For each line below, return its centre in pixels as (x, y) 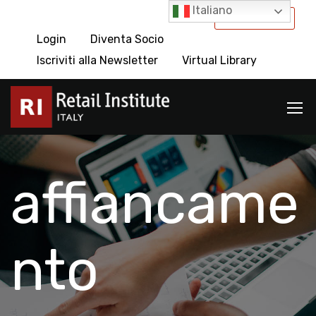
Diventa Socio (127, 39)
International (255, 17)
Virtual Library (219, 60)
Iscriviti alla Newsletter (97, 60)
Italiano (211, 11)
